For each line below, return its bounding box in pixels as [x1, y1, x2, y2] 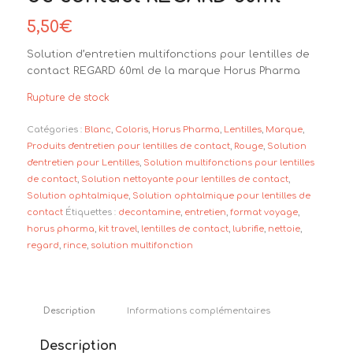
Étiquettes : [65, 206, 118, 217]
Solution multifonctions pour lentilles [143, 157, 314, 168]
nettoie [267, 223, 300, 234]
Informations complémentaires [126, 306, 270, 316]
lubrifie [232, 223, 264, 234]
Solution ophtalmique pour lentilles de [132, 190, 310, 201]
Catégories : [26, 124, 84, 135]
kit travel [98, 223, 137, 234]
